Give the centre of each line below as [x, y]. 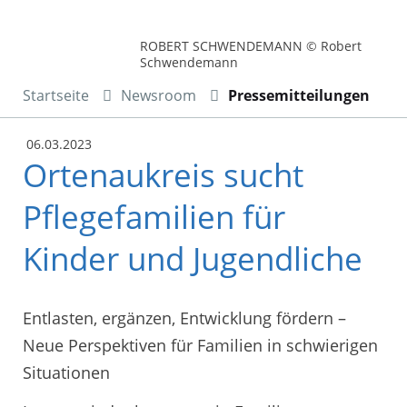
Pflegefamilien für [154, 217]
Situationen [66, 372]
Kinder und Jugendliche [193, 259]
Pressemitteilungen [299, 96]
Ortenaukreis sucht [163, 175]
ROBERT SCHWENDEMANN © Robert [251, 46]
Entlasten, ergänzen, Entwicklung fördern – [184, 318]
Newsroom [159, 96]
